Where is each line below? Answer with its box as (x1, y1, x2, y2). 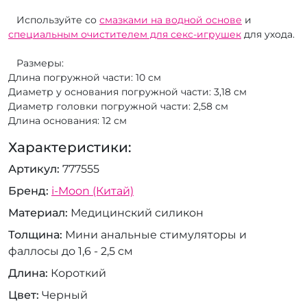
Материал (8, 206, 65, 219)
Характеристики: (8, 138, 132, 156)
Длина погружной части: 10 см (8, 71, 164, 84)
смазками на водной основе (99, 13, 242, 26)
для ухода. (241, 27, 297, 40)
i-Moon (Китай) (51, 184, 134, 197)
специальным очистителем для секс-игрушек (8, 27, 241, 40)
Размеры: (8, 56, 66, 69)
